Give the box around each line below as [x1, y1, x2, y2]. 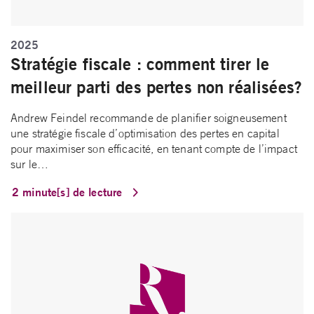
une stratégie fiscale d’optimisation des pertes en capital [11, 126, 280, 141]
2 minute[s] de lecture [12, 184, 126, 200]
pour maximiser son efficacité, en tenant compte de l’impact [11, 142, 297, 156]
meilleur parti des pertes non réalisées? [11, 76, 302, 98]
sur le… [11, 157, 49, 172]
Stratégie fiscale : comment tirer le [11, 53, 270, 75]
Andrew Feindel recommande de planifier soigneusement [11, 111, 287, 125]
